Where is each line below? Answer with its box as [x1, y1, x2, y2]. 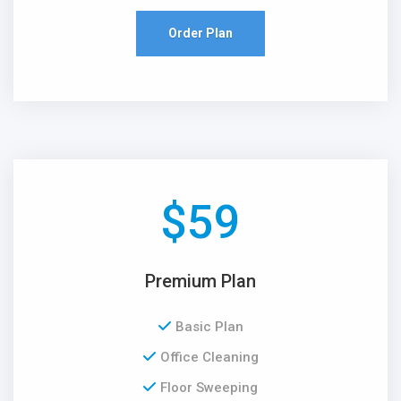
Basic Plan [175, 318, 243, 335]
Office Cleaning [159, 348, 259, 365]
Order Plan [168, 25, 233, 40]
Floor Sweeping [160, 379, 258, 396]
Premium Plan [145, 269, 256, 292]
